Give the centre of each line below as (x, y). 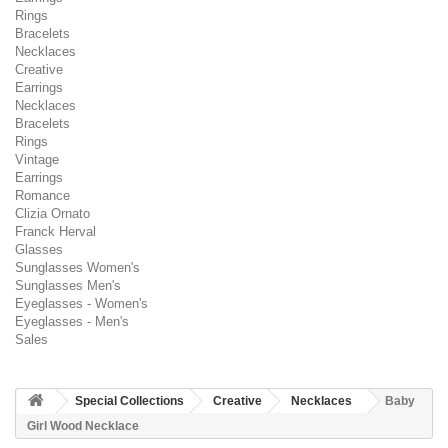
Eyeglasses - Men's (72, 321)
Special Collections (129, 401)
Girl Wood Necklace (83, 426)
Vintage (37, 159)
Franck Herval (55, 231)
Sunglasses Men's (68, 285)
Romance (42, 195)
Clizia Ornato (52, 213)
